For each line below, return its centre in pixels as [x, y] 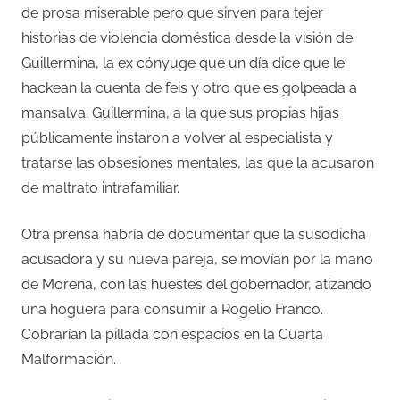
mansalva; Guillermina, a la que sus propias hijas [180, 112]
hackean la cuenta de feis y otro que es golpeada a [189, 87]
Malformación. [69, 359]
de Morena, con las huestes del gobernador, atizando [196, 284]
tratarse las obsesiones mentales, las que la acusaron [198, 162]
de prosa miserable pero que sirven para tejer [172, 12]
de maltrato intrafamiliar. [100, 187]
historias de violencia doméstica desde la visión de [187, 37]
